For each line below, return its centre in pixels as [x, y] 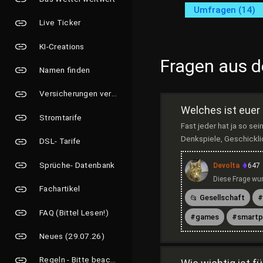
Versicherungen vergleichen [75, 94]
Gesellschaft [222, 198]
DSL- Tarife [60, 141]
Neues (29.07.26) [72, 236]
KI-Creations [62, 46]
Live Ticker [60, 23]
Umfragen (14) [225, 10]
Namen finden [65, 70]
